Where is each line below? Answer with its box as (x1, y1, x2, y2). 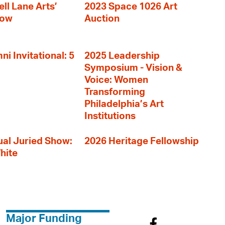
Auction (84, 14, 120, 24)
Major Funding (6, 213, 82, 224)
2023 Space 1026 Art (84, 2, 177, 12)
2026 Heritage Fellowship (84, 137, 199, 146)
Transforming (84, 87, 145, 97)
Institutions (84, 111, 136, 121)
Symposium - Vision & (84, 63, 182, 73)
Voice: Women (84, 75, 148, 85)
